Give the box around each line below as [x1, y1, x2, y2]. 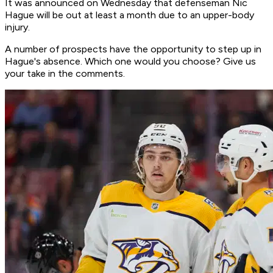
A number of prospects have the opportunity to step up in [5, 43, 261, 55]
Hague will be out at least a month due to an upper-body [5, 9, 254, 21]
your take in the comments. [5, 68, 125, 80]
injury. [5, 21, 30, 34]
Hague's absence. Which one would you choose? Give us [5, 55, 256, 68]
